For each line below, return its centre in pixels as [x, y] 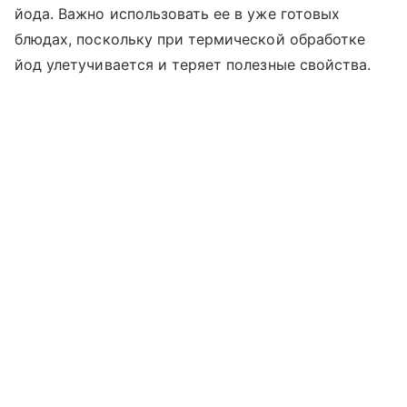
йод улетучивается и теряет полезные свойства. [193, 65]
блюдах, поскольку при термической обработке [190, 40]
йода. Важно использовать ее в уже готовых [177, 14]
